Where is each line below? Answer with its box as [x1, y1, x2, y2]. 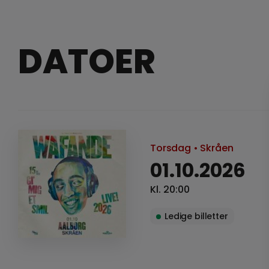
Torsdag [150, 141, 191, 155]
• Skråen [190, 141, 234, 155]
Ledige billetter [165, 210, 228, 222]
